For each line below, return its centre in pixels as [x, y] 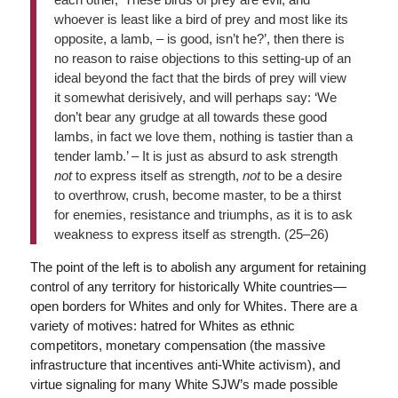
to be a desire [302, 175]
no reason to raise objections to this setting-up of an [202, 58]
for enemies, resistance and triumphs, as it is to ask [203, 214]
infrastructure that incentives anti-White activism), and [185, 364]
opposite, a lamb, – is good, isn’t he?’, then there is [199, 38]
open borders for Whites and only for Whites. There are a [193, 306]
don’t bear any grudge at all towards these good [190, 116]
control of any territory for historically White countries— [188, 286]
